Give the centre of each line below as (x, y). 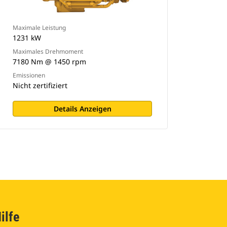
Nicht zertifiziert (40, 85)
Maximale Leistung (40, 28)
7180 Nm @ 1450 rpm (50, 62)
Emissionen (29, 75)
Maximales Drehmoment (48, 51)
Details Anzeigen (82, 109)
